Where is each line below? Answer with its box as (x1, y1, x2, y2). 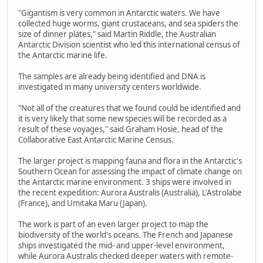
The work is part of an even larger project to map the (18, 218, 208, 230)
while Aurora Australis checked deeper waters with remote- (18, 250, 233, 261)
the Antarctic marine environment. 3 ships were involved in (18, 176, 231, 187)
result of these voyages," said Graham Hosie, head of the (18, 123, 223, 134)
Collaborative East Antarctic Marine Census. (18, 134, 174, 145)
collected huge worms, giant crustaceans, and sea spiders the (18, 18, 238, 29)
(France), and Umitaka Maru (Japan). (18, 197, 147, 208)
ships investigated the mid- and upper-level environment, (18, 240, 225, 251)
